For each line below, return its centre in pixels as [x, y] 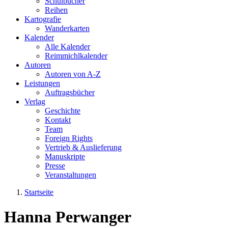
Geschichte [63, 111]
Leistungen [42, 83]
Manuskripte [65, 156]
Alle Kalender [67, 47]
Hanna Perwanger [68, 217]
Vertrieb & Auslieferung [83, 147]
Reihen [56, 10]
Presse [55, 166]
